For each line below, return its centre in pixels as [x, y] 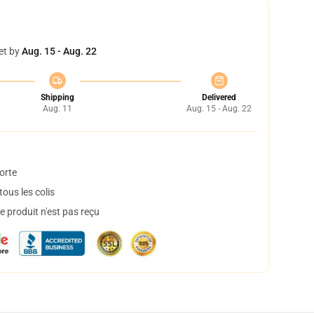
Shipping [57, 97]
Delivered [219, 97]
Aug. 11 [57, 109]
